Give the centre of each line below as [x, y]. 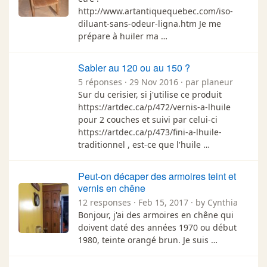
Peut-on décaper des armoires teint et [157, 176]
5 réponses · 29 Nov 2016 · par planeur [156, 82]
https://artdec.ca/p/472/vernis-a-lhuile [154, 107]
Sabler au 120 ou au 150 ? [134, 67]
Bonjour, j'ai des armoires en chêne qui [156, 215]
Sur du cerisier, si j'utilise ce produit [150, 94]
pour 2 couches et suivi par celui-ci [148, 119]
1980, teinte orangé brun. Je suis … [148, 240]
